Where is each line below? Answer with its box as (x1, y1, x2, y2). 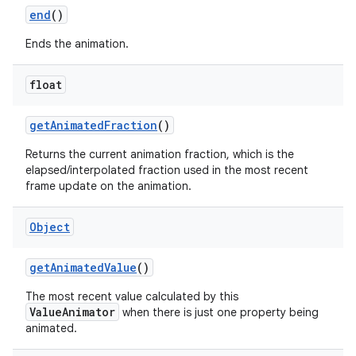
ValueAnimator (29, 304, 115, 319)
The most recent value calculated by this (25, 289, 238, 304)
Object (29, 219, 70, 234)
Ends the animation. (25, 37, 129, 51)
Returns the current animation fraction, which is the (25, 147, 294, 161)
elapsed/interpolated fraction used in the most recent (25, 163, 308, 177)
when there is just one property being (119, 305, 319, 319)
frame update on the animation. (25, 179, 192, 193)
